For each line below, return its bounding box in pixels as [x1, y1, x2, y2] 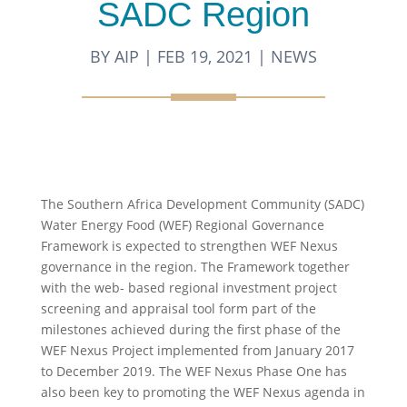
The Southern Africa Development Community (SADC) [40, 195, 364, 213]
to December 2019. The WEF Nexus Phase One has [40, 362, 347, 380]
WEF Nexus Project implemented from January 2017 [40, 342, 354, 359]
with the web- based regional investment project [40, 279, 337, 296]
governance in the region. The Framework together [40, 258, 350, 275]
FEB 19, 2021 [156, 45, 253, 67]
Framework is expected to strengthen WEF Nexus [40, 237, 338, 254]
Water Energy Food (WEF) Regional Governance [40, 216, 324, 233]
